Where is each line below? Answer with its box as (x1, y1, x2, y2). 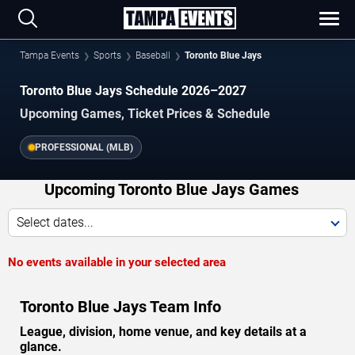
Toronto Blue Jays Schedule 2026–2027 (20, 83, 246, 98)
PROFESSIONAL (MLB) (35, 141, 133, 153)
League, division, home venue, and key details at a (20, 323, 307, 339)
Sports (94, 50, 121, 61)
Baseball (136, 50, 170, 61)
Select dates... (17, 214, 94, 230)
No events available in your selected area (8, 254, 226, 269)
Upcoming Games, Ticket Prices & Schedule (20, 105, 270, 121)
